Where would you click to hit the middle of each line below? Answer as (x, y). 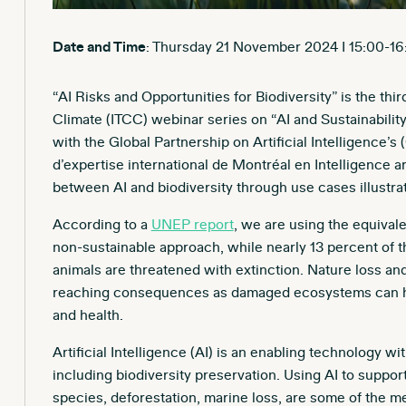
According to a (101, 224)
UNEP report (192, 224)
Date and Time (99, 47)
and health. (87, 315)
